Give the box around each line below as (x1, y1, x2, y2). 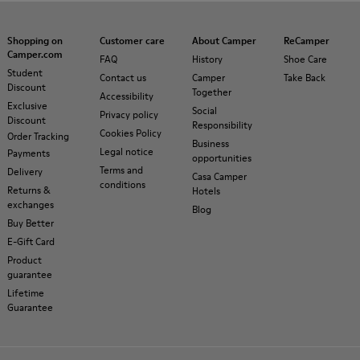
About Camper (191, 34, 256, 47)
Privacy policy (99, 108, 158, 121)
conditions (99, 178, 145, 191)
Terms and (99, 163, 143, 177)
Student (7, 66, 43, 80)
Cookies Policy (99, 126, 162, 140)
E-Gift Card (7, 235, 55, 248)
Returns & (7, 183, 51, 197)
